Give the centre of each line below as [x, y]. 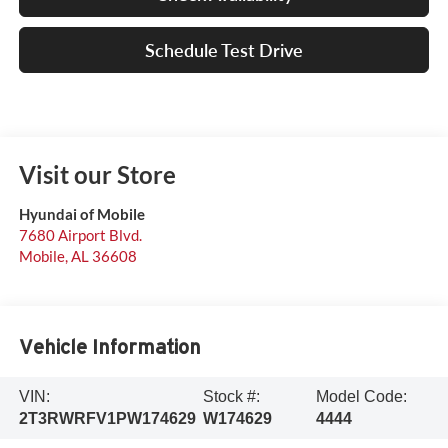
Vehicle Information [109, 347]
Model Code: [361, 396]
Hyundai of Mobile [81, 213]
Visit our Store [97, 174]
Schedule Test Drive [224, 49]
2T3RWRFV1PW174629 [107, 418]
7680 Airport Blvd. [80, 234]
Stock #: [231, 396]
